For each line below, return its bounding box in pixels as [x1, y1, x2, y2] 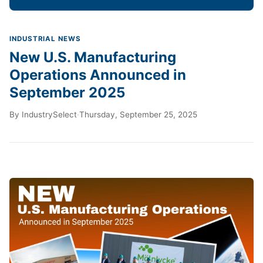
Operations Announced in [9, 66, 186, 83]
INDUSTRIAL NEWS [9, 34, 81, 43]
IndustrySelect [22, 109, 77, 119]
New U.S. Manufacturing [9, 48, 176, 66]
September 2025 [9, 83, 125, 101]
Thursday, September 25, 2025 [79, 109, 197, 119]
